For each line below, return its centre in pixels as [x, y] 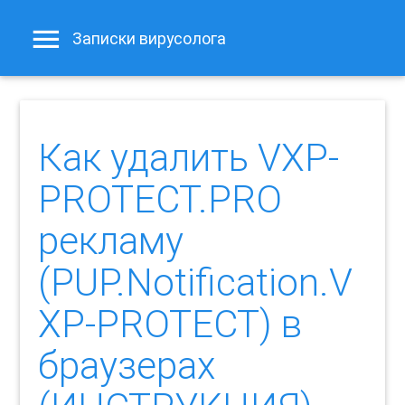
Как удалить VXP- [189, 158]
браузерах [127, 366]
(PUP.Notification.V [196, 283]
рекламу [111, 241]
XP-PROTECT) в [170, 324]
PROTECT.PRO [160, 199]
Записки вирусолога [150, 39]
